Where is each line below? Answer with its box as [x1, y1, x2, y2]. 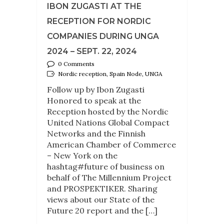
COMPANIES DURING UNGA [47, 31, 159, 41]
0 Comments [58, 59, 94, 67]
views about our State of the [47, 194, 154, 204]
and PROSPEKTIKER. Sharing [47, 183, 157, 193]
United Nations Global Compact [47, 117, 169, 127]
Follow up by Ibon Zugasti [47, 84, 144, 94]
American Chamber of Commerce [47, 139, 176, 149]
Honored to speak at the [47, 95, 141, 105]
